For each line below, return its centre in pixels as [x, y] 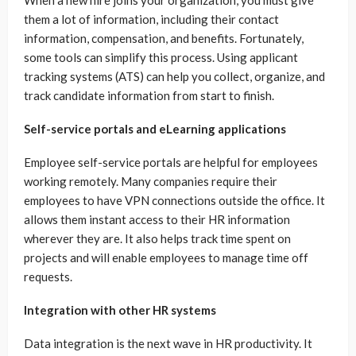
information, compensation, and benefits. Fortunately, [164, 38]
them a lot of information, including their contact [151, 19]
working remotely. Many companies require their [151, 181]
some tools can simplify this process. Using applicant [161, 57]
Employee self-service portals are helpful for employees [171, 162]
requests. [48, 276]
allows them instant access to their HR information [157, 219]
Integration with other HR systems [120, 310]
